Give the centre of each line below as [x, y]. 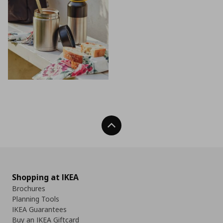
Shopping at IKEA [45, 177]
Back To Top [136, 125]
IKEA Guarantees [39, 210]
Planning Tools [36, 199]
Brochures [29, 189]
